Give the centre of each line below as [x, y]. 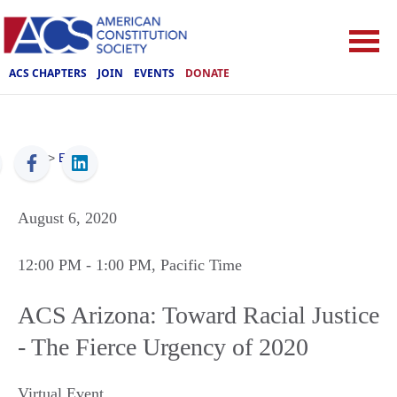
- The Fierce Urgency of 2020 [163, 347]
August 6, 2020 [67, 218]
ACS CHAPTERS [48, 73]
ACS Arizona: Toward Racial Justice [198, 315]
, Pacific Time [197, 265]
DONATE [207, 73]
